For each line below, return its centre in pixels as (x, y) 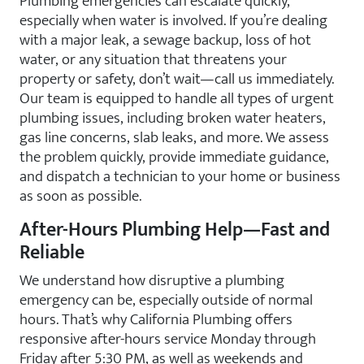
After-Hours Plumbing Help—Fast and (175, 230)
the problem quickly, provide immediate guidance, (174, 157)
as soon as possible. (80, 196)
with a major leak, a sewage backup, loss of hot (165, 40)
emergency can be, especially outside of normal (166, 300)
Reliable (52, 253)
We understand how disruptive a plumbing (152, 280)
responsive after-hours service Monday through (168, 339)
